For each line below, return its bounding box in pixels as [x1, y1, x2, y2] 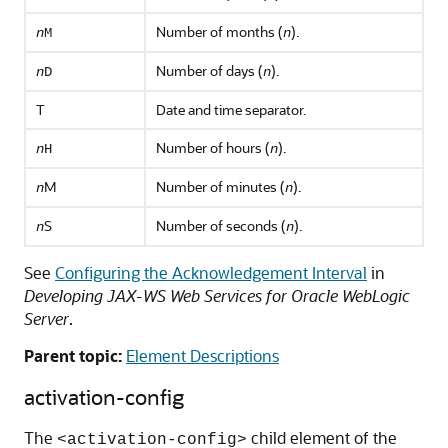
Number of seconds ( [156, 216, 286, 235]
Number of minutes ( [156, 177, 285, 196]
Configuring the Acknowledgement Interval [55, 262, 367, 283]
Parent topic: [24, 345, 122, 366]
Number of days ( [156, 61, 263, 80]
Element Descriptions [126, 345, 279, 366]
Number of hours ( [156, 138, 270, 157]
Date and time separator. [156, 100, 306, 119]
